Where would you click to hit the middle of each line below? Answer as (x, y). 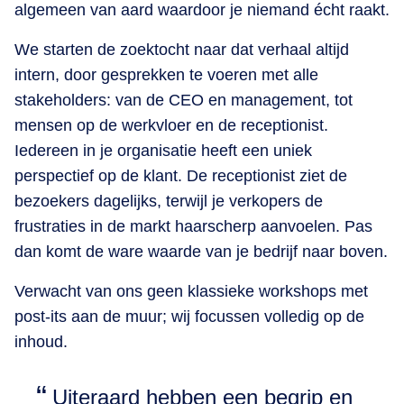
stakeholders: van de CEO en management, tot (184, 100)
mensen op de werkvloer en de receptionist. (171, 125)
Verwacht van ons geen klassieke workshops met (191, 291)
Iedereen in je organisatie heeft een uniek (163, 150)
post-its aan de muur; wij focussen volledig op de (189, 316)
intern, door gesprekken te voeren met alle (166, 74)
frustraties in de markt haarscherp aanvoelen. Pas (193, 226)
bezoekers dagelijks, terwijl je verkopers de (169, 201)
